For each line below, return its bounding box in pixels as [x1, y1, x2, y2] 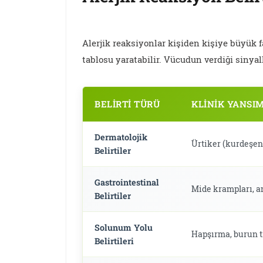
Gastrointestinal [95, 177, 160, 188]
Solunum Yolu [95, 222, 153, 234]
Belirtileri [95, 235, 134, 247]
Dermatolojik [95, 131, 148, 143]
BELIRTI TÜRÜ [95, 98, 160, 110]
